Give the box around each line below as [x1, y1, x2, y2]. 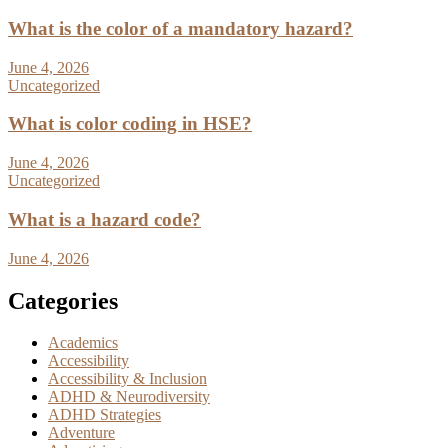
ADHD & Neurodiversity [48, 388, 210, 406]
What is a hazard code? [8, 208, 201, 230]
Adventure [48, 424, 115, 442]
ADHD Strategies [48, 406, 161, 424]
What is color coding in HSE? [8, 113, 252, 135]
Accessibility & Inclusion [48, 370, 207, 388]
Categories [8, 287, 118, 314]
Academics [48, 334, 118, 352]
